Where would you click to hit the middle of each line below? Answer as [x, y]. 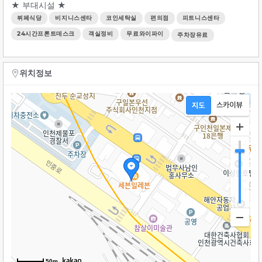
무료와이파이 [145, 33]
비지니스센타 [74, 18]
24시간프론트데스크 [46, 33]
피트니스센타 [201, 18]
